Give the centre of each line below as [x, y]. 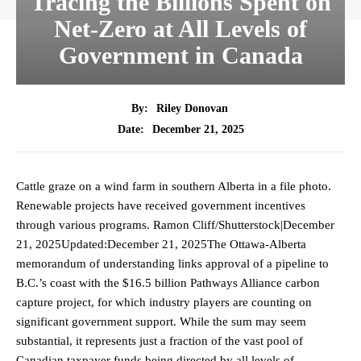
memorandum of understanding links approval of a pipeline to [172, 264]
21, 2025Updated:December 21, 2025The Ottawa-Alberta [161, 245]
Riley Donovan [192, 109]
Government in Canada [180, 56]
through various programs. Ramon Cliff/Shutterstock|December [175, 225]
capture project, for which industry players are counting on [164, 303]
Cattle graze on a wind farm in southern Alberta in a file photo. [174, 187]
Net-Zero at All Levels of [180, 29]
